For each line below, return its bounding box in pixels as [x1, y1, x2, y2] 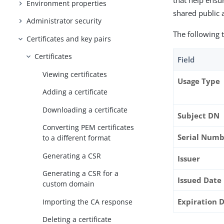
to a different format [42, 133, 111, 143]
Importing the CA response [42, 196, 133, 206]
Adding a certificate [42, 87, 108, 97]
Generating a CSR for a [42, 168, 119, 178]
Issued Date [177, 175, 222, 185]
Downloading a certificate [42, 104, 128, 114]
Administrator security [26, 16, 102, 26]
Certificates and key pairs [26, 33, 111, 43]
